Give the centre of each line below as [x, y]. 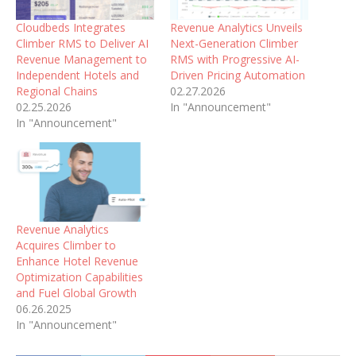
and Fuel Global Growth [76, 292]
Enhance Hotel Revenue [77, 261]
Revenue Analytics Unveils [236, 28]
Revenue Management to [81, 60]
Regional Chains [57, 91]
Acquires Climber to [66, 245]
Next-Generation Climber [234, 44]
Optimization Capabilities [79, 277]
